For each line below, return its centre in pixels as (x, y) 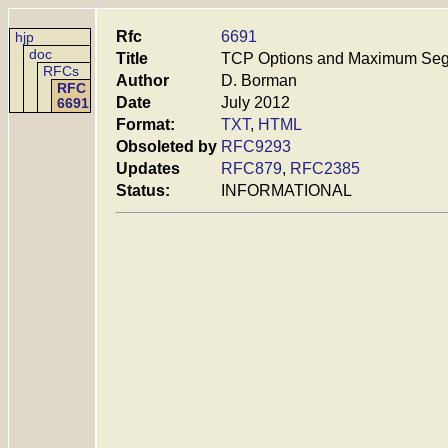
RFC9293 (256, 146)
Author (142, 80)
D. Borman (259, 80)
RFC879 (251, 168)
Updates (148, 168)
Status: (143, 190)
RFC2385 (325, 168)
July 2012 (255, 102)
